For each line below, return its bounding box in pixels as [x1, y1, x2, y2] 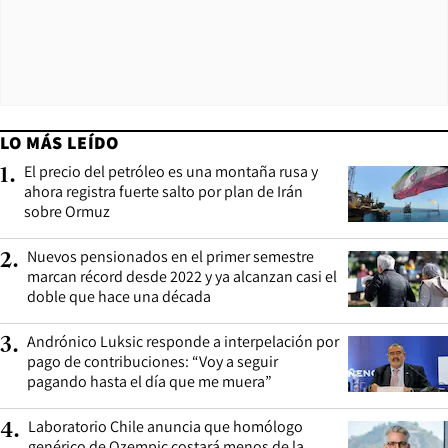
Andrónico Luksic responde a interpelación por [27, 330, 339, 352]
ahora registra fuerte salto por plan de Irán [24, 180, 303, 202]
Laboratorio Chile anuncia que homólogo [28, 415, 303, 437]
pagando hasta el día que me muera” [27, 370, 272, 392]
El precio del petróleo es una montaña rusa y [24, 160, 318, 182]
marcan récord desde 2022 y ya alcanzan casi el [27, 265, 337, 287]
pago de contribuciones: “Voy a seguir [27, 350, 278, 372]
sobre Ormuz [24, 200, 110, 222]
